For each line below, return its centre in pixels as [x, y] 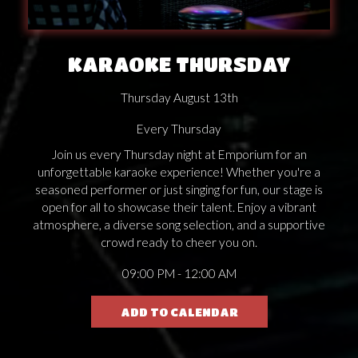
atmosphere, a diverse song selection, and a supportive [179, 224]
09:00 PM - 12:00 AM [179, 273]
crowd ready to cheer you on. [179, 242]
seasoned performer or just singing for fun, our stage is [179, 189]
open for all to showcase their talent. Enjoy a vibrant [179, 207]
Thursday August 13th [179, 97]
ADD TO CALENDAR [179, 311]
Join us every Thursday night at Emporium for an [179, 154]
